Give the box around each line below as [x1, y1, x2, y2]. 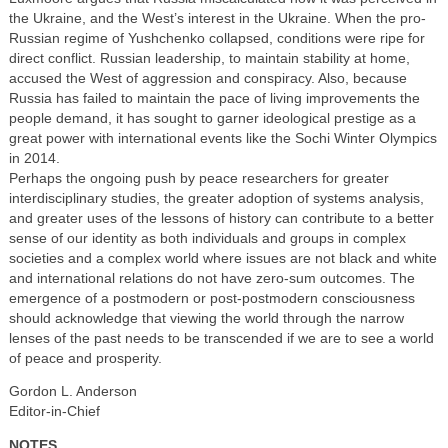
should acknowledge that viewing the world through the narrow [8, 310, 404, 326]
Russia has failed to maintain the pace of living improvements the [8, 90, 420, 106]
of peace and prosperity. [8, 350, 162, 366]
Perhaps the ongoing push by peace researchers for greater [8, 170, 389, 186]
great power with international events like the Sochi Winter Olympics [8, 130, 437, 146]
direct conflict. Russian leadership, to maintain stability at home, [8, 50, 410, 66]
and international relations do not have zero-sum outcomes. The [8, 270, 415, 286]
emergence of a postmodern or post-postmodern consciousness [8, 290, 415, 306]
